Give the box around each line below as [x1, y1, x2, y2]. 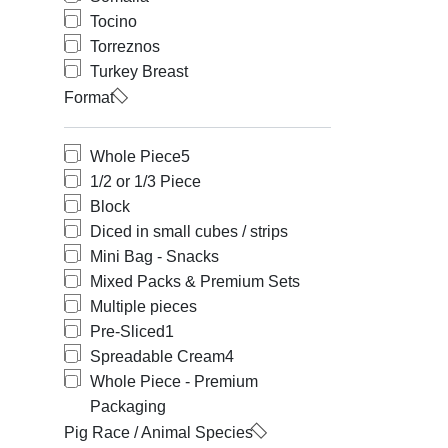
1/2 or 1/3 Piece [90, 173, 201, 190]
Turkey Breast [90, 63, 188, 80]
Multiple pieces [90, 298, 197, 315]
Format [64, 89, 114, 106]
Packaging [90, 398, 166, 415]
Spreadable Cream [90, 348, 225, 365]
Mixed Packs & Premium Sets [90, 273, 300, 290]
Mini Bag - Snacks [90, 248, 219, 265]
